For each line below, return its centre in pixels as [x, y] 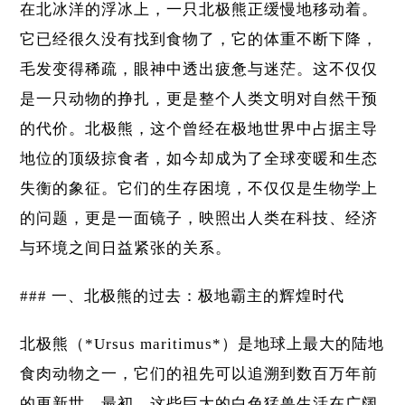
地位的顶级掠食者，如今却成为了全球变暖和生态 [199, 159]
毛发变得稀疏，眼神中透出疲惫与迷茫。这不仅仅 [199, 70]
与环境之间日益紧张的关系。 [126, 249]
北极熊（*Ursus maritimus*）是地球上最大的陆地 [202, 344]
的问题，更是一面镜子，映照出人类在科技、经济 [199, 219]
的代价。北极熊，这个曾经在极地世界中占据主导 [199, 129]
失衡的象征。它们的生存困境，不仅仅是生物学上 [199, 189]
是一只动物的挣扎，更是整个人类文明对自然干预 [199, 99]
